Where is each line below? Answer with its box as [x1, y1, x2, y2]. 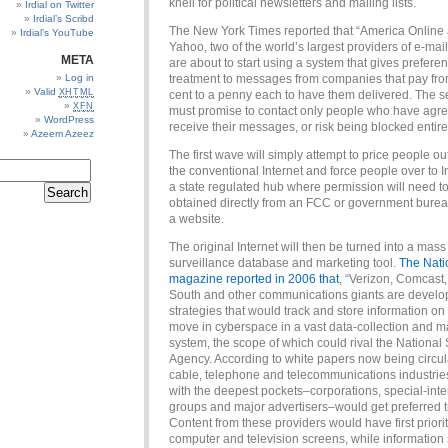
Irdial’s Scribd [33, 13, 94, 24]
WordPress [44, 114, 94, 125]
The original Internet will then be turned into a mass [169, 240, 446, 254]
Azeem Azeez [31, 128, 94, 139]
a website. [169, 212, 224, 226]
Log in [65, 72, 94, 83]
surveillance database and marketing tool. [169, 256, 399, 270]
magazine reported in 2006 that [169, 272, 339, 286]
